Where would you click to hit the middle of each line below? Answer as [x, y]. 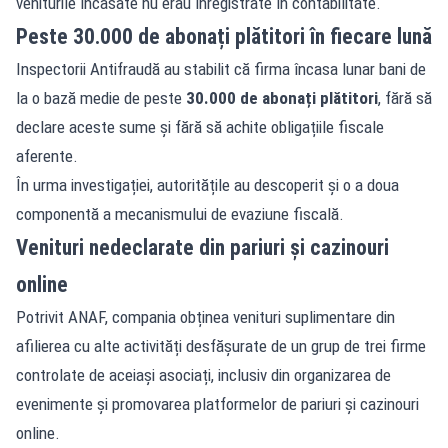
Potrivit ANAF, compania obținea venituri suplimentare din [205, 316]
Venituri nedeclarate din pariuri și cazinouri [202, 247]
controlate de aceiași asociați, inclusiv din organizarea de [203, 374]
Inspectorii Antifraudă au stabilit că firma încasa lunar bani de [221, 68]
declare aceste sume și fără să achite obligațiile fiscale [200, 126]
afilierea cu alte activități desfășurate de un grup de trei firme [221, 345]
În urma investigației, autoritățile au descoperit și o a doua [207, 184]
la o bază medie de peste [101, 97]
